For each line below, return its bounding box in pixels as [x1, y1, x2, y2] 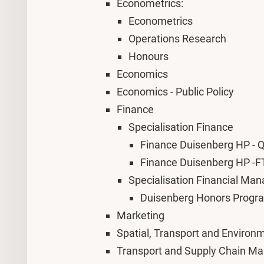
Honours [128, 50, 169, 62]
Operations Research [128, 32, 226, 45]
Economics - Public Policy [117, 85, 234, 98]
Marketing [117, 209, 164, 222]
